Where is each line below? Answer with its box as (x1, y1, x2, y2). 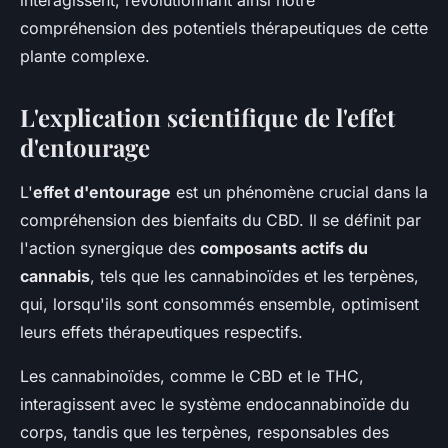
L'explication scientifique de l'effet (20, 101, 395, 134)
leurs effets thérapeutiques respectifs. (20, 322, 303, 343)
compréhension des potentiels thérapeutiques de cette (20, 18, 428, 39)
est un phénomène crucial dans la (171, 182, 428, 203)
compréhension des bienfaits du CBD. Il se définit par (20, 210, 421, 231)
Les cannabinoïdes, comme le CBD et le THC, (20, 366, 364, 387)
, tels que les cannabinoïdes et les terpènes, (90, 266, 419, 287)
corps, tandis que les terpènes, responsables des (20, 422, 389, 443)
